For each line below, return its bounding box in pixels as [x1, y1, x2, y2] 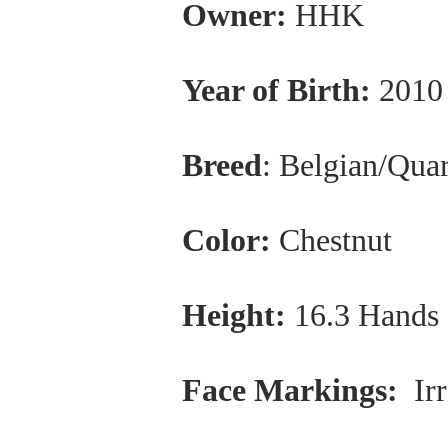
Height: [182, 297, 286, 333]
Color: [182, 222, 271, 258]
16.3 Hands [286, 297, 439, 333]
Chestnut [271, 222, 392, 258]
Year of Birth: [182, 72, 371, 108]
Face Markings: [182, 372, 406, 408]
